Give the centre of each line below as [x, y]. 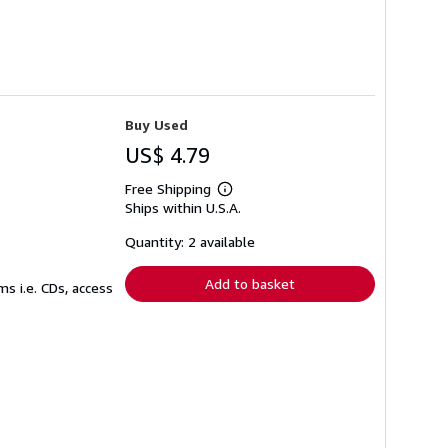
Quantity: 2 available [190, 241]
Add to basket [250, 283]
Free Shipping [168, 188]
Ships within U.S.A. [183, 207]
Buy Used [156, 124]
